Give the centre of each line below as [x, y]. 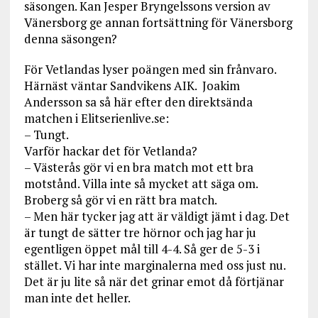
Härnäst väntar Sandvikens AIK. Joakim [132, 86]
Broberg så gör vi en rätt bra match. [120, 200]
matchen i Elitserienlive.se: [96, 119]
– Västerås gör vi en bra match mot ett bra [138, 168]
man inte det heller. [77, 298]
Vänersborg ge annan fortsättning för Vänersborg [158, 23]
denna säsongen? [70, 39]
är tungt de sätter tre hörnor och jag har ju [140, 233]
